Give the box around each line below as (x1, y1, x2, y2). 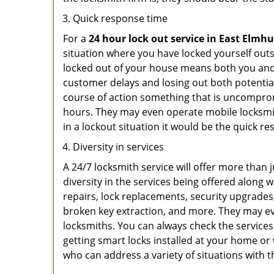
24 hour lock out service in (89, 32, 217, 45)
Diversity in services (73, 140, 164, 154)
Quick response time (73, 12, 168, 25)
